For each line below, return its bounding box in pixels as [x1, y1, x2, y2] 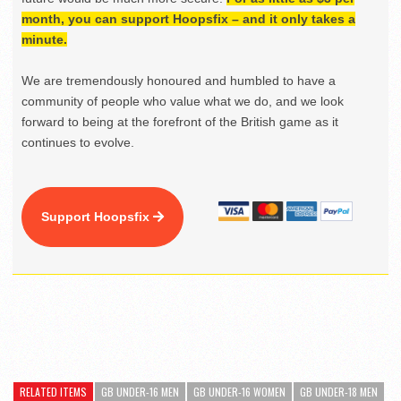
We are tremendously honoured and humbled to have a [21, 73, 336, 89]
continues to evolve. [21, 135, 134, 150]
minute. [21, 32, 67, 47]
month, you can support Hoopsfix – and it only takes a [21, 12, 355, 27]
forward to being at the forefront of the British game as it [21, 115, 338, 130]
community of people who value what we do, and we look [21, 94, 344, 109]
